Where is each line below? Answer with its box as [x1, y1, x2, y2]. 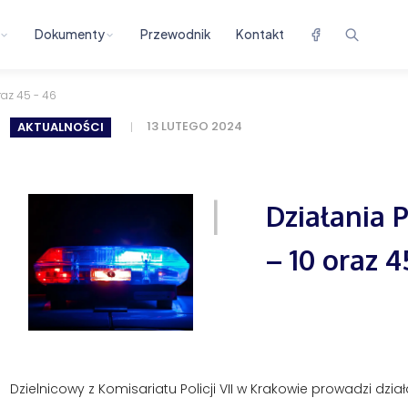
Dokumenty [35, 26, 106, 42]
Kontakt [236, 26, 285, 42]
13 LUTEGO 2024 [146, 117, 242, 136]
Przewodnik [140, 26, 211, 42]
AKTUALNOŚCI [16, 118, 104, 137]
